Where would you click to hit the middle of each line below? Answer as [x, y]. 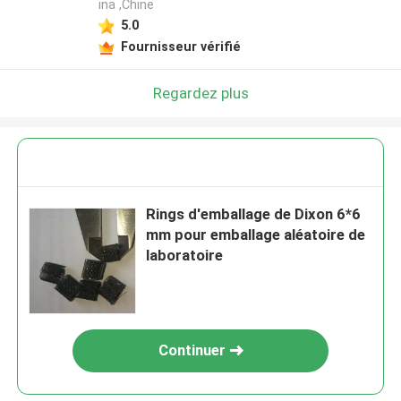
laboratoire [185, 256]
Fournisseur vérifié [180, 46]
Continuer [192, 350]
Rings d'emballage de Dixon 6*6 [254, 214]
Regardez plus [200, 93]
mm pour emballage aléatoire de [256, 235]
